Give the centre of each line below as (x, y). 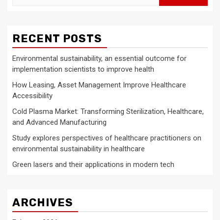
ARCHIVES (43, 203)
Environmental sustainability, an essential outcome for (99, 58)
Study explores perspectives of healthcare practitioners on (107, 138)
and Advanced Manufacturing (59, 122)
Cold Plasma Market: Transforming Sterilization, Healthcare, (108, 111)
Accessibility (32, 96)
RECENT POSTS (57, 39)
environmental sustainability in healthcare (79, 149)
